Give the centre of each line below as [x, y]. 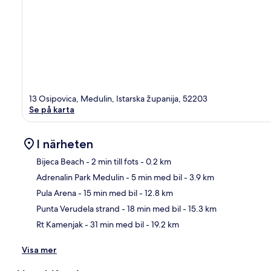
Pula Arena [56, 193]
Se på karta [52, 109]
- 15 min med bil [107, 193]
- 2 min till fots [111, 161]
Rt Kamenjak [60, 224]
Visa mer [39, 250]
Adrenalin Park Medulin [80, 177]
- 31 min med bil [113, 224]
